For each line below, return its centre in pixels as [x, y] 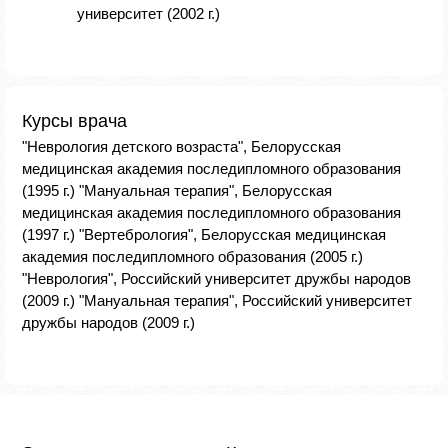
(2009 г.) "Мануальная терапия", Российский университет [217, 300]
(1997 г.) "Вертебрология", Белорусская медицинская [204, 234]
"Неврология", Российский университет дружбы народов [216, 278]
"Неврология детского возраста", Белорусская [181, 146]
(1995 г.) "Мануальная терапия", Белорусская [177, 190]
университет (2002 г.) [148, 13]
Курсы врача [74, 121]
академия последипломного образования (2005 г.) [192, 256]
